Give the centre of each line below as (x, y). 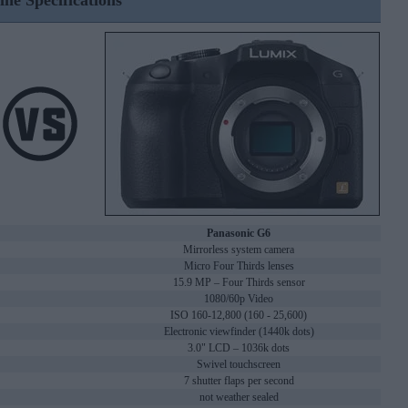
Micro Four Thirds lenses (239, 266)
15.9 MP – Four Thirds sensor (239, 283)
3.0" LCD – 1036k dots (239, 348)
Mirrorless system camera (239, 250)
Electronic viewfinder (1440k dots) (239, 332)
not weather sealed (239, 398)
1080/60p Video (239, 299)
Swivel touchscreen (239, 365)
